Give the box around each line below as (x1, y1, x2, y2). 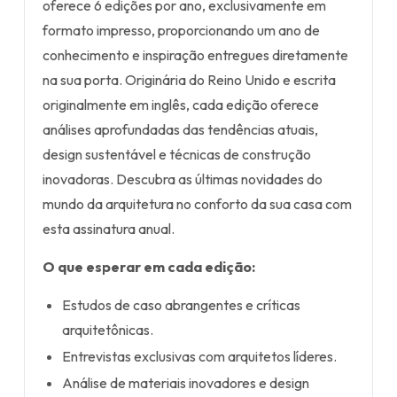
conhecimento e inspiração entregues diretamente (43, 46, 348, 64)
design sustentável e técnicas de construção (43, 145, 311, 163)
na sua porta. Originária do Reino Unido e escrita (43, 71, 336, 89)
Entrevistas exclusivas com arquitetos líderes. (62, 347, 338, 365)
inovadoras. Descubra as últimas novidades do (43, 170, 323, 188)
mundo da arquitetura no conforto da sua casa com (43, 195, 352, 213)
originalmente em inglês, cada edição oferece (43, 96, 319, 113)
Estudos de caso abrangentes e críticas (62, 296, 301, 314)
